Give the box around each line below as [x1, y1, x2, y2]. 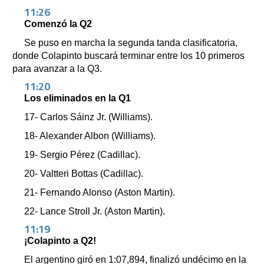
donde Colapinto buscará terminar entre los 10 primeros [12, 51, 245, 61]
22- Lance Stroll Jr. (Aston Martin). [24, 206, 165, 217]
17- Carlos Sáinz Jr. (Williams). [24, 112, 153, 123]
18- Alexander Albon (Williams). [24, 131, 156, 141]
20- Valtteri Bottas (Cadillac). [24, 169, 143, 179]
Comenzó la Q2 [24, 19, 92, 29]
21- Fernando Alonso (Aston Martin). [24, 187, 175, 198]
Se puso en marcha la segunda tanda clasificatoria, [24, 38, 237, 48]
